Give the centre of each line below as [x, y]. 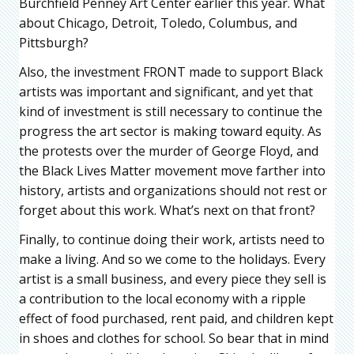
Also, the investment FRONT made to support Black [171, 72]
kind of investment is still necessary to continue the [171, 112]
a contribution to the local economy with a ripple [162, 299]
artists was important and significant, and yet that [166, 92]
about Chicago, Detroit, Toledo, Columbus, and [158, 23]
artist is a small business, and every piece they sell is [173, 279]
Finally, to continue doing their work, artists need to [172, 240]
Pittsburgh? [54, 43]
